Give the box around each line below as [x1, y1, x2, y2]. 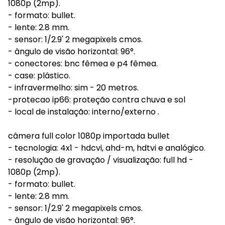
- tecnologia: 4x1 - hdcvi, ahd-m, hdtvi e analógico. [8, 142, 205, 154]
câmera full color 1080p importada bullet [8, 130, 170, 142]
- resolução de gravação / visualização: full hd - [8, 154, 193, 166]
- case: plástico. [8, 70, 70, 81]
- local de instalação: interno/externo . [8, 106, 159, 118]
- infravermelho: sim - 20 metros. [8, 82, 139, 93]
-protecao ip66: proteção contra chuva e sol [8, 94, 185, 105]
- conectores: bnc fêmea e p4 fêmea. [8, 58, 158, 69]
